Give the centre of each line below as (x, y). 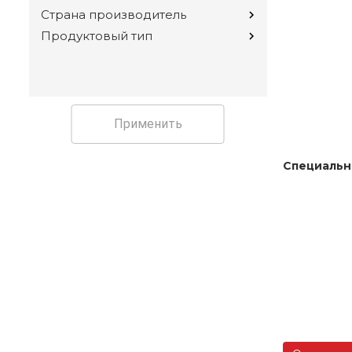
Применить (148, 124)
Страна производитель (114, 15)
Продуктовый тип (97, 36)
